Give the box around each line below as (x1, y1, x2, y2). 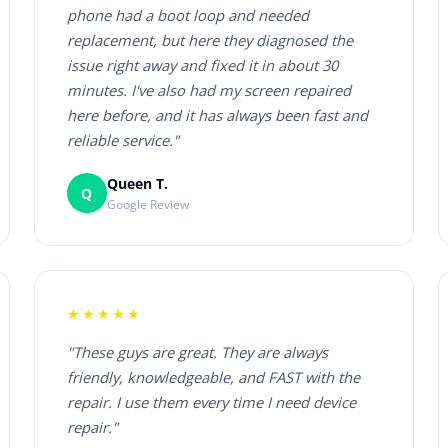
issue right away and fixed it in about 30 (66, 55, 338, 76)
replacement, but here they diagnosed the (66, 30, 353, 51)
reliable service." (66, 130, 179, 151)
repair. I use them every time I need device (66, 392, 356, 413)
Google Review (106, 195, 189, 213)
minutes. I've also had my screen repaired (66, 80, 351, 101)
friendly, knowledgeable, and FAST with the (66, 367, 360, 388)
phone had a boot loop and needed (66, 5, 309, 26)
